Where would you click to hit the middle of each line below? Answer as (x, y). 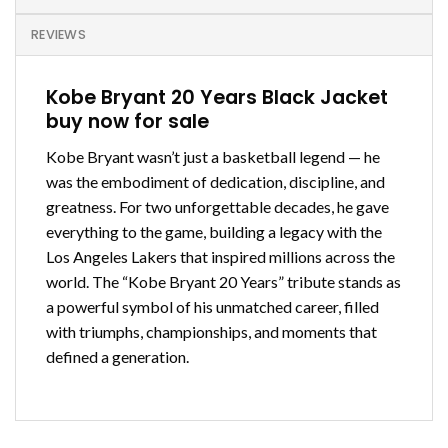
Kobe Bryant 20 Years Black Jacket (217, 98)
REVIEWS (58, 35)
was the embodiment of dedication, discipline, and (215, 181)
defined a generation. (117, 356)
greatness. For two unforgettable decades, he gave (217, 206)
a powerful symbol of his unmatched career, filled (212, 306)
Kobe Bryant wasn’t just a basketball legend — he (213, 156)
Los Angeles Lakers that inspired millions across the (220, 256)
